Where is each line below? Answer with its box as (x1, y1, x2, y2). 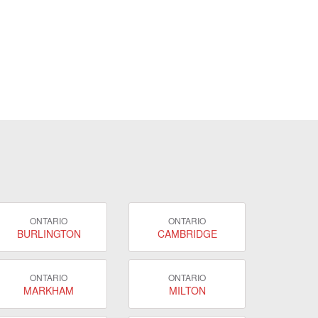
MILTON (168, 283, 206, 297)
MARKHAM (23, 283, 74, 297)
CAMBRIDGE (157, 226, 217, 241)
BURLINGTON (16, 226, 81, 241)
